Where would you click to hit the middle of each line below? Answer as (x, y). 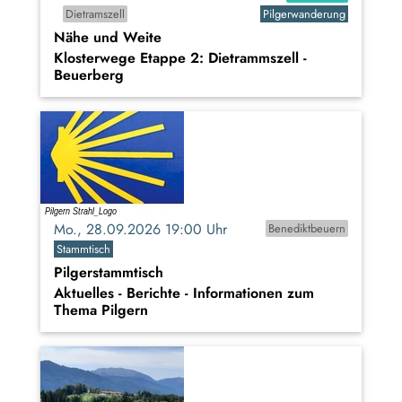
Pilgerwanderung (304, 13)
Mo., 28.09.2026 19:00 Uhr (147, 229)
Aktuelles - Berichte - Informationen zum (184, 293)
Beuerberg (89, 74)
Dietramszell (95, 13)
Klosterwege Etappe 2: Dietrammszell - (180, 57)
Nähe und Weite (108, 37)
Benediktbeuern (306, 228)
